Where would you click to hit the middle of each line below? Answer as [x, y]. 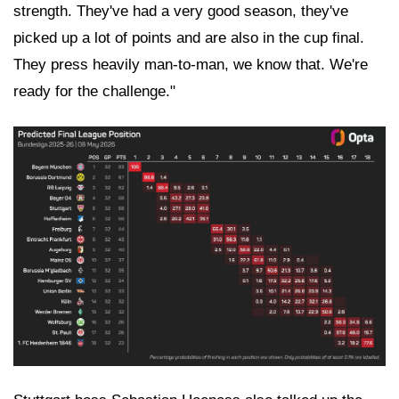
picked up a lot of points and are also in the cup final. [189, 38]
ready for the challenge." [94, 91]
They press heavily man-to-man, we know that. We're [191, 65]
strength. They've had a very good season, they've [181, 11]
